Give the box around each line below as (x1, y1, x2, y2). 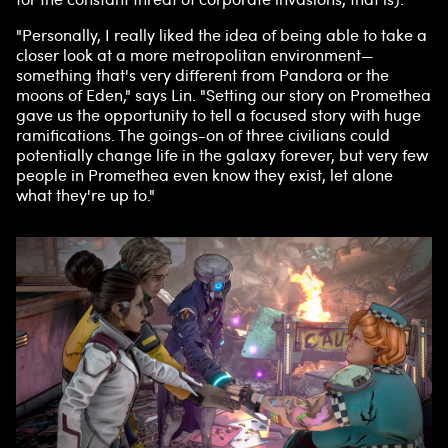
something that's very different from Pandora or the (16, 64, 389, 87)
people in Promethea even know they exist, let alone (16, 164, 393, 187)
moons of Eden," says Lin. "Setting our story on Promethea (16, 84, 431, 107)
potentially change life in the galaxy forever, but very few (16, 144, 428, 167)
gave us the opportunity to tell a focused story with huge (16, 104, 421, 127)
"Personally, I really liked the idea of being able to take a (16, 24, 427, 47)
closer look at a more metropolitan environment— (16, 44, 374, 67)
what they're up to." (16, 184, 155, 207)
